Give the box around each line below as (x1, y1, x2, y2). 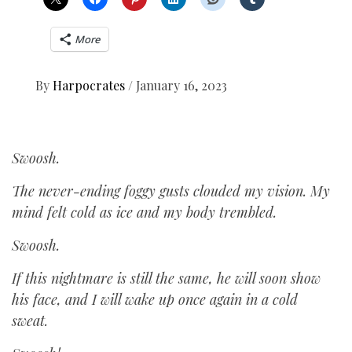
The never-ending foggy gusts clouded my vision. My (12, 181, 330, 200)
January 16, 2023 (136, 77, 227, 93)
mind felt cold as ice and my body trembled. (12, 203, 280, 222)
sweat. (12, 311, 52, 330)
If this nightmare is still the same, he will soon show (12, 269, 321, 288)
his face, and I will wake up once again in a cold (12, 290, 298, 309)
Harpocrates (53, 77, 128, 93)
